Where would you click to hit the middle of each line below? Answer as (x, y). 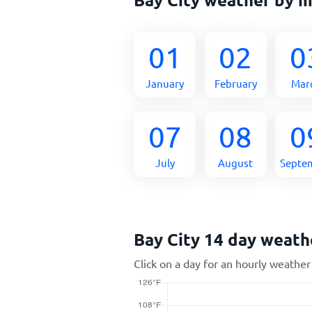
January (165, 83)
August (236, 163)
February (235, 83)
